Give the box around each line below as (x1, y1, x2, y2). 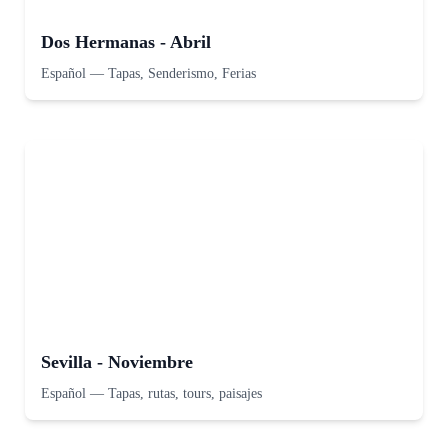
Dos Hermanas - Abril (41, 32, 211, 52)
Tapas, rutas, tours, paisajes (108, 386, 262, 401)
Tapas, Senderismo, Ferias (108, 66, 256, 81)
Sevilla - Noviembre (41, 352, 193, 372)
